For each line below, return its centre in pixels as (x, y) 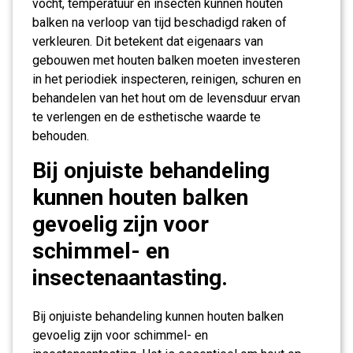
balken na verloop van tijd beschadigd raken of (160, 22)
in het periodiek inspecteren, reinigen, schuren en (167, 79)
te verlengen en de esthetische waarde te (147, 117)
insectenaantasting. (130, 278)
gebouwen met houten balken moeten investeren (166, 60)
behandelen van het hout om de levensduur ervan (166, 98)
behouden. (61, 136)
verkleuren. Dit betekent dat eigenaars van (148, 41)
